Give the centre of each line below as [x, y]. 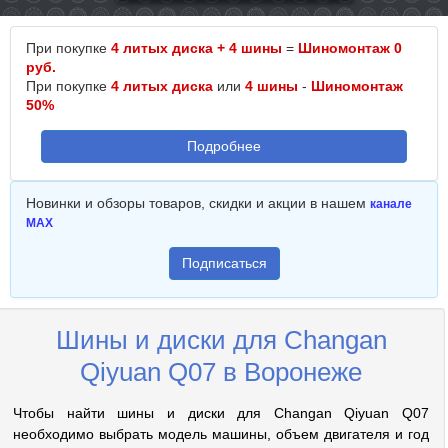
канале [391, 204]
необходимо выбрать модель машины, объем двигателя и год [221, 434]
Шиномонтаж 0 [350, 48]
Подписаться [224, 263]
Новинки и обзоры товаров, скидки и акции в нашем [198, 203]
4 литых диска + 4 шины [196, 48]
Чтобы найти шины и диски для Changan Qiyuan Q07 [221, 413]
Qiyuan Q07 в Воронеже [221, 372]
